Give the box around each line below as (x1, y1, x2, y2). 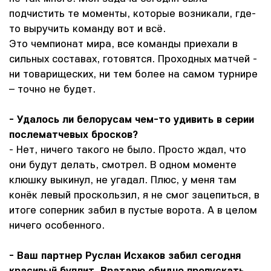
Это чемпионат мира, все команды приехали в (9, 36, 238, 50)
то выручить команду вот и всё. (9, 21, 166, 35)
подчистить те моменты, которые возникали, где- (9, 6, 256, 20)
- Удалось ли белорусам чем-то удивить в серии (9, 112, 254, 126)
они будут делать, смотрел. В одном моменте (9, 157, 237, 171)
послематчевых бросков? (9, 127, 138, 141)
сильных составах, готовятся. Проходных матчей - (9, 51, 257, 65)
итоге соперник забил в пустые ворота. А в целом (9, 203, 257, 217)
